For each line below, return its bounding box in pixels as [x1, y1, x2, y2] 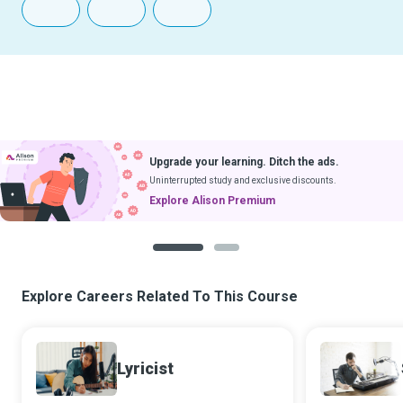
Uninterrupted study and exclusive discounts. [149, 175, 336, 185]
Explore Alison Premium [149, 193, 275, 207]
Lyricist [117, 359, 174, 378]
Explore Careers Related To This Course [22, 288, 298, 305]
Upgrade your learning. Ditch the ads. [149, 155, 339, 168]
